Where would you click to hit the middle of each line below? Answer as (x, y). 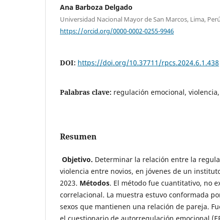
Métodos (95, 183)
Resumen (78, 136)
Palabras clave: (87, 92)
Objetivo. (77, 159)
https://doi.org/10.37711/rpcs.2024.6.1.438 (148, 62)
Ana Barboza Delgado (96, 7)
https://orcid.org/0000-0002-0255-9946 (117, 31)
